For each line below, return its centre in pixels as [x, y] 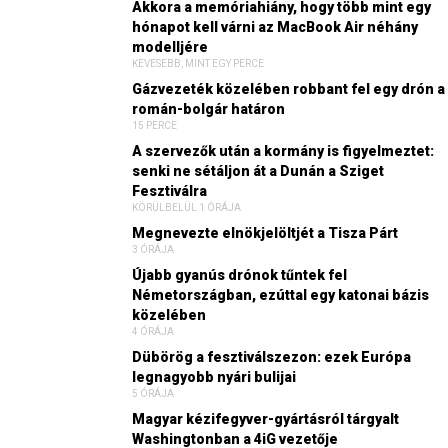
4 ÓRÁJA [153, 331]
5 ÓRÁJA [153, 393]
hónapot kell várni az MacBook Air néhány [275, 26]
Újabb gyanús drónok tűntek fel [239, 274]
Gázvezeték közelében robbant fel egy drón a [288, 88]
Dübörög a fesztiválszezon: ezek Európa [271, 356]
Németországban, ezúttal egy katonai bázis [280, 294]
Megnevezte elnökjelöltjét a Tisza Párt [265, 232]
